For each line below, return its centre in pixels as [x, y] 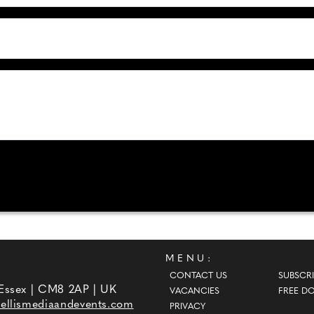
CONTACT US [198, 276]
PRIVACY [187, 307]
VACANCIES [194, 291]
